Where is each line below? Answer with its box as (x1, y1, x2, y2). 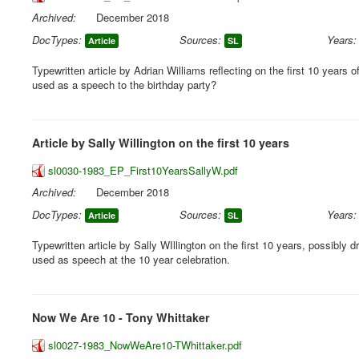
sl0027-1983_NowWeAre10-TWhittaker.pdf (48, 337, 242, 353)
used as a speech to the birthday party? (32, 77, 216, 92)
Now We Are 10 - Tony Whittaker (32, 309, 210, 325)
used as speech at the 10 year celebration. (32, 252, 230, 267)
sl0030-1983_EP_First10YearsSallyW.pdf (48, 163, 238, 178)
